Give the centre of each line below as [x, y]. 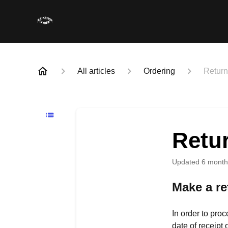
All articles [96, 71]
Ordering [159, 71]
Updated [188, 162]
